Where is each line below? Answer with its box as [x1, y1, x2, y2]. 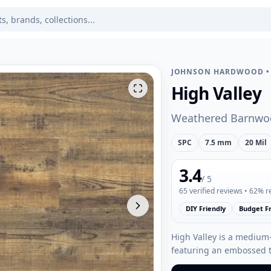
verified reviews [187, 186, 243, 196]
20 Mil [244, 137, 267, 148]
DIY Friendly [185, 204, 226, 213]
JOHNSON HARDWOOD [171, 67, 264, 77]
